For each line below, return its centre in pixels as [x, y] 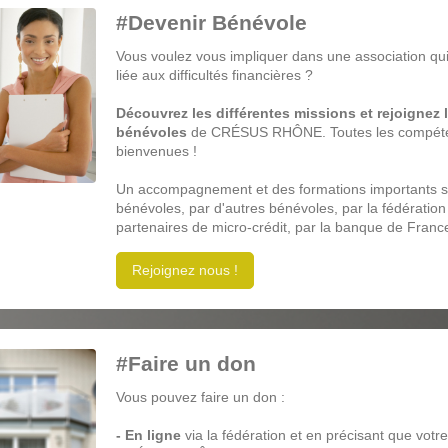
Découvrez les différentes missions [235, 113]
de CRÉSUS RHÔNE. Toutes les [292, 132]
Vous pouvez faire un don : [200, 397]
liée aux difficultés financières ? [214, 75]
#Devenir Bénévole [211, 23]
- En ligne [148, 435]
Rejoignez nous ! [184, 270]
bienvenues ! [156, 151]
